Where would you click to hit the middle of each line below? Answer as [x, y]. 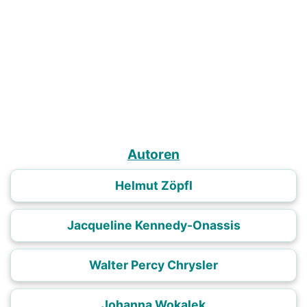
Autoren [153, 154]
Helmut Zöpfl [153, 185]
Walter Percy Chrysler [153, 265]
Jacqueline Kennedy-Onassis [153, 225]
